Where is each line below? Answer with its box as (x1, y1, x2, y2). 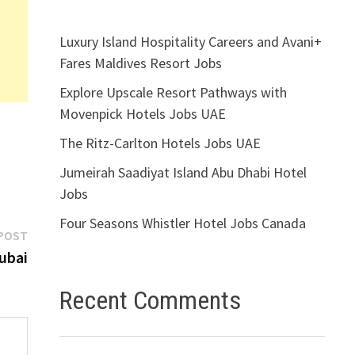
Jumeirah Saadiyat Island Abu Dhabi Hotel (59, 162, 307, 181)
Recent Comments (59, 284, 241, 315)
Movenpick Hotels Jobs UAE (59, 104, 226, 123)
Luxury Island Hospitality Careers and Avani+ (59, 32, 322, 51)
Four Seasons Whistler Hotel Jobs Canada (59, 213, 306, 232)
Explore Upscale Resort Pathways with (59, 82, 287, 101)
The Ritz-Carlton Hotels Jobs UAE (59, 133, 261, 152)
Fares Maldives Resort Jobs (59, 53, 222, 72)
